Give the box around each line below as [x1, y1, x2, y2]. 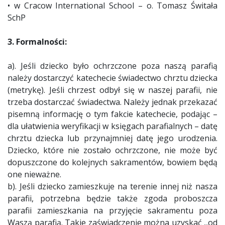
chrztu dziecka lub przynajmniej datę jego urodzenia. [8, 133, 217, 144]
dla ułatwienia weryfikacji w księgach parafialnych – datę [8, 121, 217, 132]
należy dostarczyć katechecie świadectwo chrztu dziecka [8, 72, 217, 83]
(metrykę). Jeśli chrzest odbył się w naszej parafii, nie [8, 84, 217, 95]
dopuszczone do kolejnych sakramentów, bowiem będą [8, 157, 217, 168]
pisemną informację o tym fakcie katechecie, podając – [8, 108, 217, 120]
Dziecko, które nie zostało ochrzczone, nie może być [8, 145, 217, 156]
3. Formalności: [8, 36, 67, 47]
